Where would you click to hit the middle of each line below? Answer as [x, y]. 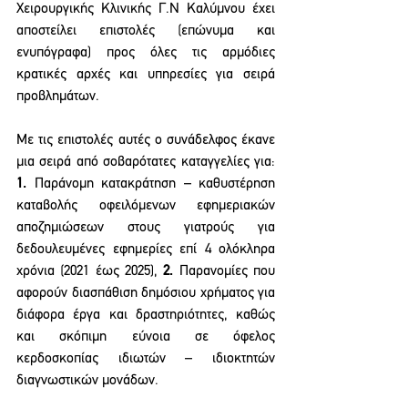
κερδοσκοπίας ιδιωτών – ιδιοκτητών [146, 359]
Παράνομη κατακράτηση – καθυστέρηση [151, 184]
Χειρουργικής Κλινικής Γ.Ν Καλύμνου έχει [146, 9]
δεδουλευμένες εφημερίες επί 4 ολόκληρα [146, 250]
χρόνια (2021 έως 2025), [90, 271]
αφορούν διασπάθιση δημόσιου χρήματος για [146, 293]
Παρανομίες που [224, 271]
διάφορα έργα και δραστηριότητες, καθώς [146, 315]
